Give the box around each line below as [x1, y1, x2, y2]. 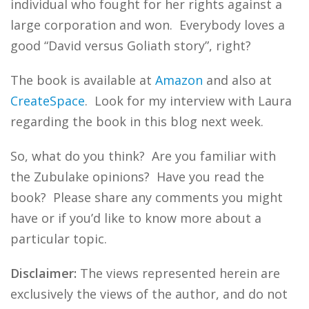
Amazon [155, 72, 203, 88]
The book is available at [10, 72, 155, 88]
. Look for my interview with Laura [85, 92, 292, 109]
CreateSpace [10, 92, 85, 109]
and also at [203, 72, 272, 88]
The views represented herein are [77, 265, 280, 281]
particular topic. [10, 230, 107, 247]
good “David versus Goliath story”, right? [10, 37, 251, 54]
